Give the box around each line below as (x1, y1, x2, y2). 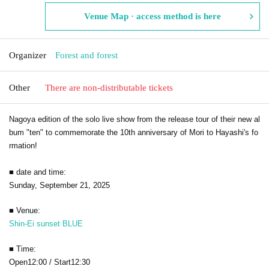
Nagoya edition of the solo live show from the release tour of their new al (9, 114, 260, 124)
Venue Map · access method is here (84, 11, 221, 21)
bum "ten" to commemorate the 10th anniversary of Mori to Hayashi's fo (9, 127, 258, 137)
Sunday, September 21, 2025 (9, 180, 110, 190)
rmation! (9, 141, 37, 150)
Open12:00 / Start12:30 (9, 257, 90, 267)
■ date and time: (9, 167, 66, 177)
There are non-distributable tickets (45, 82, 173, 92)
